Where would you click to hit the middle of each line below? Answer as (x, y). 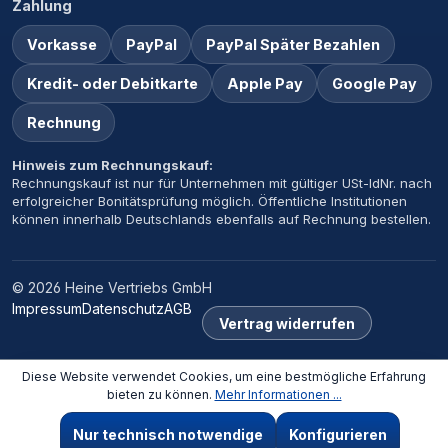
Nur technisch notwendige (168, 435)
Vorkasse (61, 45)
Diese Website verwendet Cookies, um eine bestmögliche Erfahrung (224, 377)
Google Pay (374, 84)
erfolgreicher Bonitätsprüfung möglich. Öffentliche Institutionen (209, 201)
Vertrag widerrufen (287, 323)
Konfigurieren (338, 435)
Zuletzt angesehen (93, 399)
